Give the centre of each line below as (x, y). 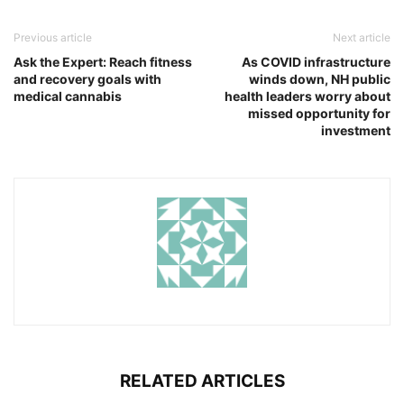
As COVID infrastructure (316, 62)
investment (356, 131)
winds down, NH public (320, 79)
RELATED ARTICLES (202, 381)
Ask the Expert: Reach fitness (103, 62)
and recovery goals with (87, 79)
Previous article (53, 38)
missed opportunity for (319, 114)
